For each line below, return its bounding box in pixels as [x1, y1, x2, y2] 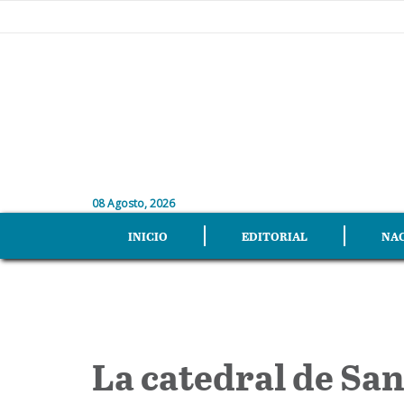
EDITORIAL [242, 227, 308, 244]
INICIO [128, 227, 168, 244]
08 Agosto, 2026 [92, 196, 175, 211]
